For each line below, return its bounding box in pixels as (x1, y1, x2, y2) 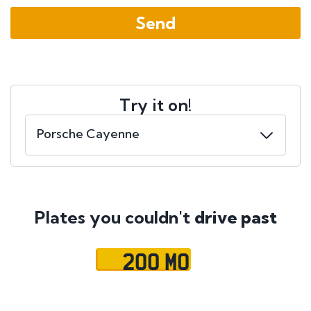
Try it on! (119, 94, 192, 116)
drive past (194, 207, 277, 228)
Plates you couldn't (34, 207, 194, 228)
